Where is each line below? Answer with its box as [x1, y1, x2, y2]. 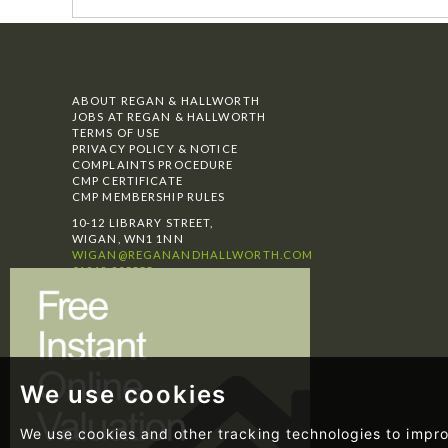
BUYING [72, 306, 123, 320]
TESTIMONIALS [72, 338, 166, 352]
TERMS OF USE [72, 126, 161, 140]
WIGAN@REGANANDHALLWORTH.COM [72, 248, 314, 262]
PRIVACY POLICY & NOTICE [72, 142, 238, 156]
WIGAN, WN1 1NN [72, 232, 184, 246]
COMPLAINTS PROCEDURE [72, 158, 234, 172]
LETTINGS [72, 322, 134, 336]
